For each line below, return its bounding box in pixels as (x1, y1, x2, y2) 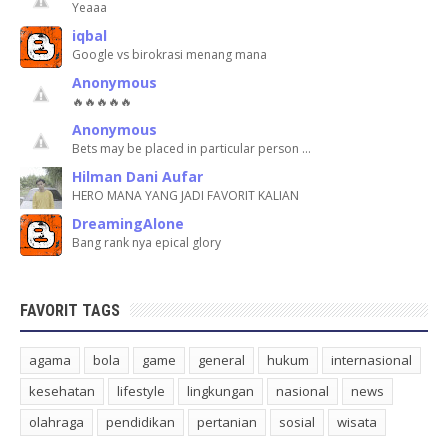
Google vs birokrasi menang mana (72, 45, 267, 63)
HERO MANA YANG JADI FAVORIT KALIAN (72, 186, 299, 204)
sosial (279, 412, 315, 431)
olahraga (29, 412, 84, 431)
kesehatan (29, 381, 95, 400)
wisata (337, 412, 377, 431)
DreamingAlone (72, 213, 184, 233)
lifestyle (117, 381, 165, 400)
